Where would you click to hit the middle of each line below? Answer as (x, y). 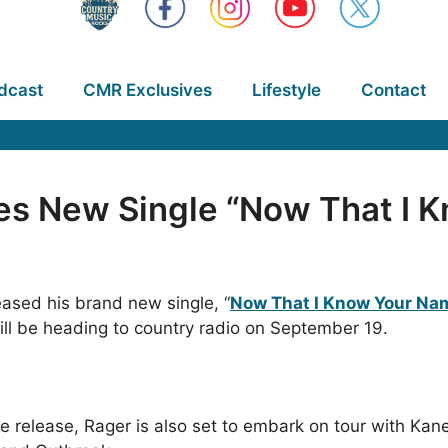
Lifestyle (286, 90)
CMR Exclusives (147, 90)
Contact (393, 90)
